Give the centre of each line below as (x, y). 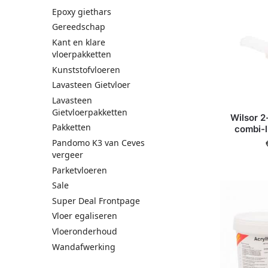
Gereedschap (79, 27)
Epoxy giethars (82, 11)
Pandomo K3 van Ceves (98, 142)
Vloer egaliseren (85, 216)
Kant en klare (79, 42)
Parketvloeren (80, 170)
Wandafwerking (84, 246)
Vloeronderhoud (85, 231)
